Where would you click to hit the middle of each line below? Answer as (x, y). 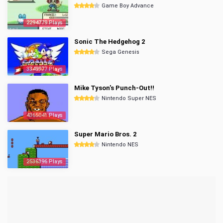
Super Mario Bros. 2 (105, 134)
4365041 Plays (45, 115)
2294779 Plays (45, 23)
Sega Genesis (120, 52)
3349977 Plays (45, 69)
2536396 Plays (45, 162)
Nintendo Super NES (129, 98)
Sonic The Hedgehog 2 (110, 42)
